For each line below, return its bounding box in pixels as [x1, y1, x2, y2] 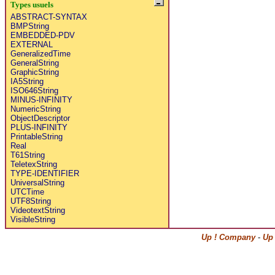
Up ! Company [201, 233, 255, 242]
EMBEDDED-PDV [10, 30, 75, 40]
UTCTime [10, 187, 44, 196]
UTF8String [10, 196, 51, 206]
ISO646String [10, 85, 58, 95]
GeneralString [10, 58, 59, 68]
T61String [10, 150, 45, 160]
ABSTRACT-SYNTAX [10, 12, 87, 21]
